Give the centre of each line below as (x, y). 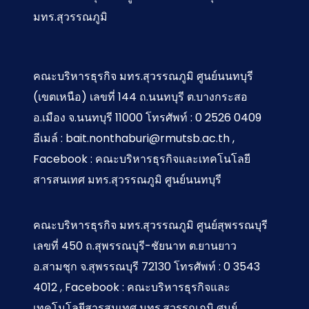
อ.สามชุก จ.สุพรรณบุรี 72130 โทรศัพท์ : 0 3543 (147, 266)
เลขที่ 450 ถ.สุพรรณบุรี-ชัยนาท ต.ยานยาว (135, 246)
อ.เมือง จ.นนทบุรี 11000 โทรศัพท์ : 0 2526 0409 (147, 117)
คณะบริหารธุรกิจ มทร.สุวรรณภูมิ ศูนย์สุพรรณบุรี (150, 225)
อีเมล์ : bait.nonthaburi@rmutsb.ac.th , (134, 138)
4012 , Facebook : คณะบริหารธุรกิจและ (132, 287)
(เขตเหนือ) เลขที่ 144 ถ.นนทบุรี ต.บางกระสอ (140, 97)
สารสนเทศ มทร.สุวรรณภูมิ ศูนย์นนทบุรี (127, 179)
